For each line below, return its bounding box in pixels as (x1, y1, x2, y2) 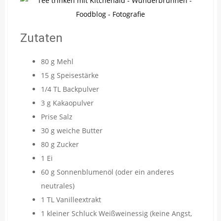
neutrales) (41, 181, 74, 190)
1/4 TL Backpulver (41, 84, 99, 94)
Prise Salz (41, 111, 73, 121)
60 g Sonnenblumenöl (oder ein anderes (41, 167, 174, 177)
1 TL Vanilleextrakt (41, 194, 101, 204)
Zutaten (20, 31, 63, 45)
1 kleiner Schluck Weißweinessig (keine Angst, (41, 208, 192, 218)
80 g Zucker (41, 139, 79, 149)
